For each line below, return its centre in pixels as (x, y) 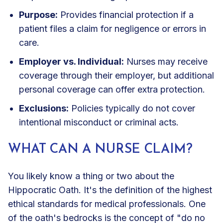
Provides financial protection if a (126, 14)
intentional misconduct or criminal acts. (99, 122)
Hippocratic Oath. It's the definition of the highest (110, 190)
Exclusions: (44, 108)
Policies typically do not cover (132, 108)
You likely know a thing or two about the (91, 176)
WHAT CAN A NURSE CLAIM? (100, 149)
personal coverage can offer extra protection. (112, 89)
